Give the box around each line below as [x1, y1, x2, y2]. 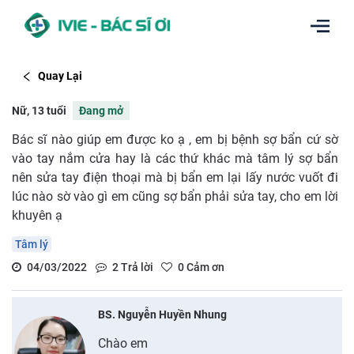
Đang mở [79, 104, 123, 117]
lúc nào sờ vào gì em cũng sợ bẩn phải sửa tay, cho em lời [12, 188, 338, 204]
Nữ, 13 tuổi [12, 104, 66, 117]
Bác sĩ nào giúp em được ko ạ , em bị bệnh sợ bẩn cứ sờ [12, 131, 338, 147]
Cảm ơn [184, 260, 224, 273]
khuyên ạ [12, 207, 62, 223]
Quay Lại [37, 70, 82, 83]
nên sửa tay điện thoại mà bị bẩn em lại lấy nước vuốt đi [12, 169, 338, 185]
